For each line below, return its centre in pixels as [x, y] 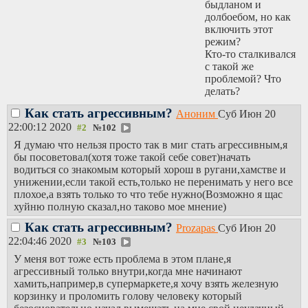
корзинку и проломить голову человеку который [128, 296]
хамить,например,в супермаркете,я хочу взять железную [146, 284]
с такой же [229, 66]
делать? [222, 91]
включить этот [239, 29]
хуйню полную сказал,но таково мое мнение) [120, 207]
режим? [223, 42]
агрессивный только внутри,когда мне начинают [128, 271]
